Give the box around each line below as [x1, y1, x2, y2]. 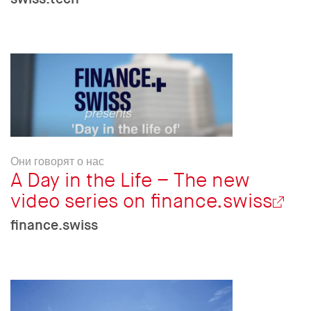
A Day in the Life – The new [10, 167, 250, 193]
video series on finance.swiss [10, 188, 272, 214]
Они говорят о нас [10, 153, 104, 169]
